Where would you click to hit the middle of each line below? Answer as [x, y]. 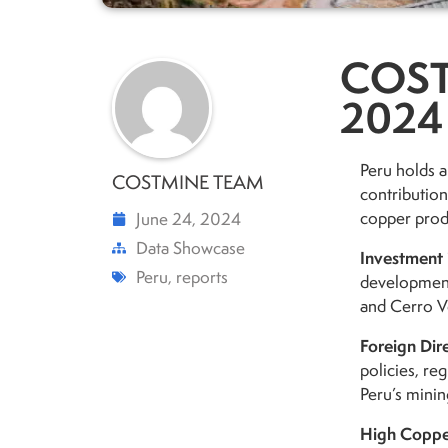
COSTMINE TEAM [188, 182]
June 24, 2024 [188, 218]
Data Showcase [190, 247]
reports [202, 276]
